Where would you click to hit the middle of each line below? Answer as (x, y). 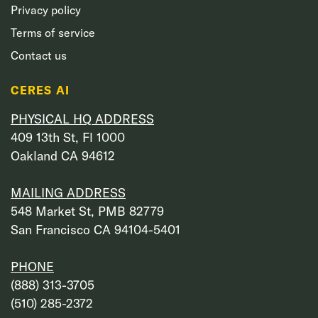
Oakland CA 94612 (63, 155)
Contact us (39, 55)
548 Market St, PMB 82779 (87, 211)
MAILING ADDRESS (68, 192)
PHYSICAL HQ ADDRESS (82, 119)
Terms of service (53, 32)
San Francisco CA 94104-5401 (95, 229)
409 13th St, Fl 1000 (68, 137)
